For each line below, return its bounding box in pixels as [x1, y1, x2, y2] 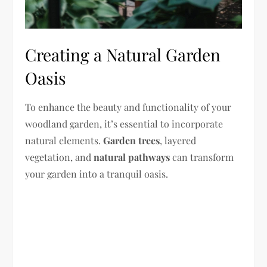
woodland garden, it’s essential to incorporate [25, 117, 223, 131]
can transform [170, 151, 234, 164]
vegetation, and [25, 151, 94, 164]
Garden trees [103, 134, 160, 147]
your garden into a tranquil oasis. [25, 167, 169, 181]
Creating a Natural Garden [25, 44, 221, 66]
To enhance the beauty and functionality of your [25, 101, 232, 114]
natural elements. [25, 134, 104, 147]
